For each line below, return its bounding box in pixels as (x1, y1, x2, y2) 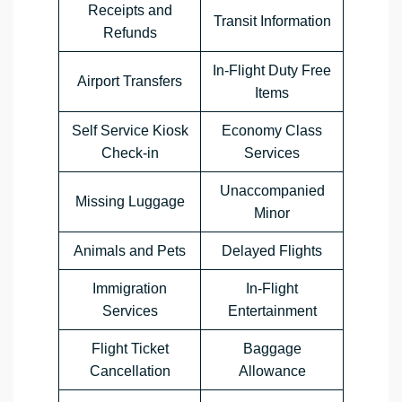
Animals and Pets (74, 243, 186, 259)
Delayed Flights (222, 243, 322, 259)
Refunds (102, 25, 157, 41)
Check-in (100, 145, 159, 162)
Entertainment (227, 303, 317, 319)
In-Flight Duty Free (213, 63, 331, 79)
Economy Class (222, 123, 322, 139)
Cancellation (89, 363, 170, 380)
